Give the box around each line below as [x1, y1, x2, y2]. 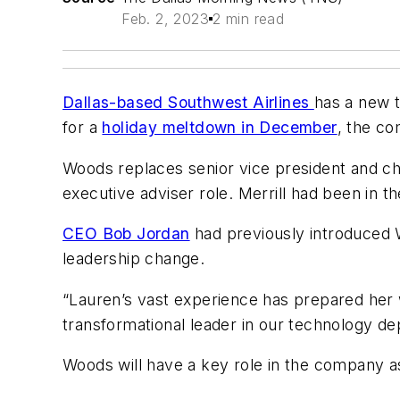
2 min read [212, 10, 285, 28]
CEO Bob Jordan [62, 224, 190, 244]
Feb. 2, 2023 [121, 10, 210, 28]
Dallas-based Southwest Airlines [62, 93, 314, 112]
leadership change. [62, 249, 205, 269]
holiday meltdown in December [102, 118, 337, 137]
